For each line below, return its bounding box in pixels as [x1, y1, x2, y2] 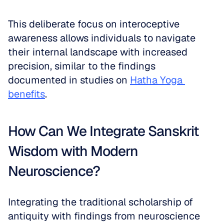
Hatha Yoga [130, 73, 182, 86]
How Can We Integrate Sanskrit [8, 122, 198, 140]
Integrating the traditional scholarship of [8, 195, 193, 208]
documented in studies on [8, 73, 130, 86]
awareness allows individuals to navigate [8, 31, 195, 44]
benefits [8, 87, 45, 100]
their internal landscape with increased [8, 45, 187, 58]
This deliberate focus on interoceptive [8, 17, 179, 30]
